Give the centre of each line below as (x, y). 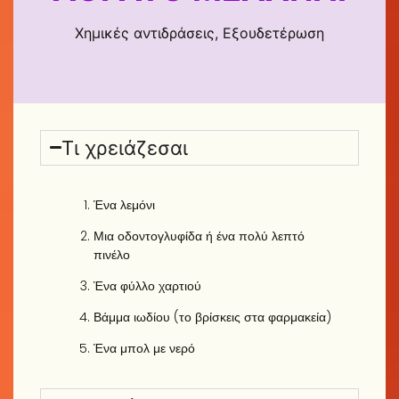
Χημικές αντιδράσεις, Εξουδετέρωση (199, 33)
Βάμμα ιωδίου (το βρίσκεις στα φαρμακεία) (212, 317)
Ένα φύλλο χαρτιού (147, 285)
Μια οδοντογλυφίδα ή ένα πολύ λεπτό (199, 236)
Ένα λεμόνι (124, 204)
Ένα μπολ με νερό (144, 348)
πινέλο (112, 254)
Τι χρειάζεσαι (125, 147)
